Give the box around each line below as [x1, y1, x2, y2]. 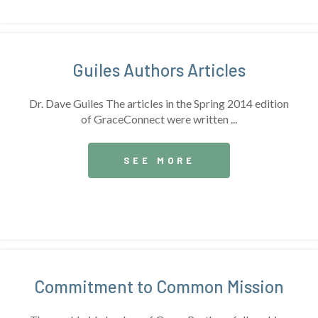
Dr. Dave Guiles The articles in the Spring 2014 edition [29, 96, 289, 110]
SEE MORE [123, 154, 195, 166]
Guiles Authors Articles [72, 59, 246, 80]
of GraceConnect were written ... [81, 111, 237, 126]
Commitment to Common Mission [34, 275, 284, 297]
